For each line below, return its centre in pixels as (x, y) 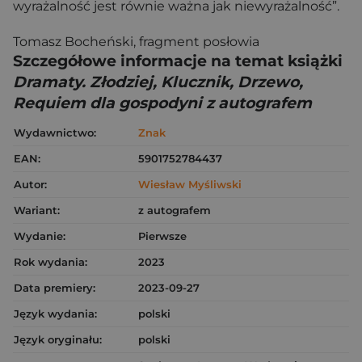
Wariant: (37, 210)
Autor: (30, 184)
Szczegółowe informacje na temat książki (178, 61)
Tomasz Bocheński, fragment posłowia (136, 41)
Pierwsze (162, 236)
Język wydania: (55, 313)
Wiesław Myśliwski (190, 184)
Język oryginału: (58, 339)
